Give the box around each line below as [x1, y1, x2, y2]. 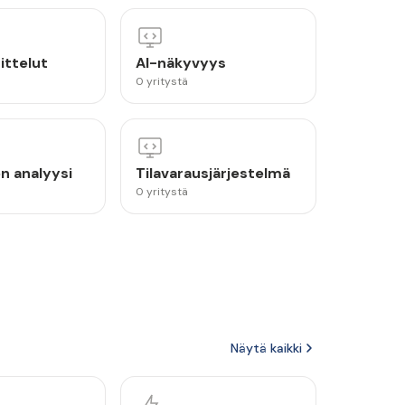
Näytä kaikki [231, 340, 302, 356]
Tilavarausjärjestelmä [136, 164, 291, 183]
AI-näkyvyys [136, 53, 227, 72]
